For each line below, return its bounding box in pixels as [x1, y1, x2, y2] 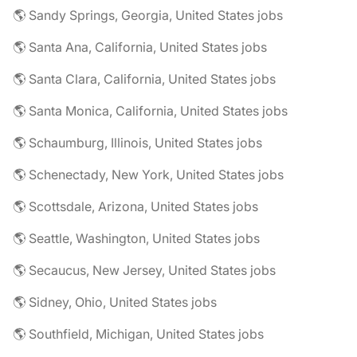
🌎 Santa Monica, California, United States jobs [13, 103, 288, 120]
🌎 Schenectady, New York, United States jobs [13, 167, 284, 183]
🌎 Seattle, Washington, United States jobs [13, 230, 260, 247]
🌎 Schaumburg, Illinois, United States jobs [13, 135, 262, 151]
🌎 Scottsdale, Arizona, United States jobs [13, 198, 258, 215]
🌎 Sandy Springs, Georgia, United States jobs [13, 7, 283, 24]
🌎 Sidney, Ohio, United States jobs [13, 294, 217, 311]
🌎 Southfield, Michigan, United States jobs [13, 326, 264, 343]
